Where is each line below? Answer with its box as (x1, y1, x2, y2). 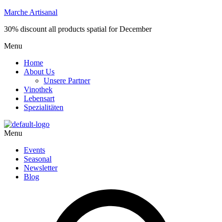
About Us (24, 67, 55, 76)
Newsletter (24, 164, 57, 172)
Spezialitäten (24, 103, 63, 111)
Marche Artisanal (4, 8, 57, 16)
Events (24, 146, 45, 154)
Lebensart (24, 94, 55, 103)
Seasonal (24, 155, 52, 163)
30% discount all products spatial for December (4, 25, 152, 33)
